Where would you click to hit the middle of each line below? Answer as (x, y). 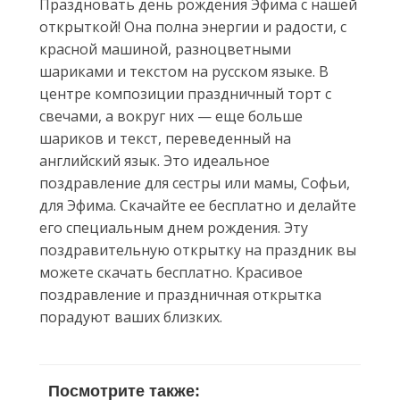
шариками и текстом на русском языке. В (184, 71)
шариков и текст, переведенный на (165, 138)
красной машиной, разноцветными (165, 49)
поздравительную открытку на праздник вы (198, 250)
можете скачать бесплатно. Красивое (171, 272)
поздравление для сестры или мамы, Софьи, (195, 183)
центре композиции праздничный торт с (185, 94)
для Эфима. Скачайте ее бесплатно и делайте (198, 205)
